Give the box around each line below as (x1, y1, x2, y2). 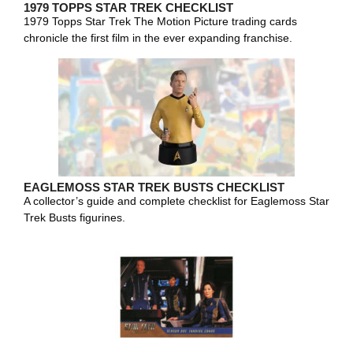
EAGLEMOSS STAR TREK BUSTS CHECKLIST (24, 180, 284, 194)
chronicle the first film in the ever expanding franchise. (24, 32, 292, 44)
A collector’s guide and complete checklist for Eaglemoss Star (24, 195, 329, 207)
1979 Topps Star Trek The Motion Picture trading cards (24, 15, 297, 28)
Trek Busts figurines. (24, 211, 125, 224)
